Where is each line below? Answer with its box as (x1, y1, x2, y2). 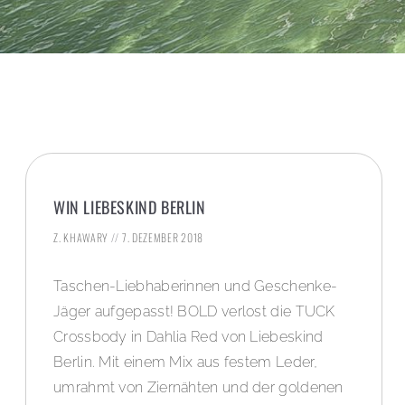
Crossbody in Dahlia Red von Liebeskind (53, 328, 324, 346)
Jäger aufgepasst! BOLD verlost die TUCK (53, 303, 335, 321)
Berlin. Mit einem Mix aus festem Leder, (53, 353, 318, 372)
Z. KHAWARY (53, 230, 111, 246)
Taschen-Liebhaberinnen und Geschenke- (53, 278, 338, 296)
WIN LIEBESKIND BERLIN (53, 195, 206, 220)
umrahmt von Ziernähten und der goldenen (53, 379, 344, 397)
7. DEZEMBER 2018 (119, 230, 204, 246)
